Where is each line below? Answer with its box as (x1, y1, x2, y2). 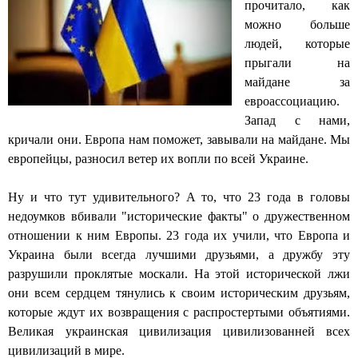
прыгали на (245, 56, 350, 70)
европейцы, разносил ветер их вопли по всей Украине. (8, 152, 308, 166)
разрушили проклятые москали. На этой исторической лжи (8, 267, 350, 281)
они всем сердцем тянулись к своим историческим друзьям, (8, 286, 350, 300)
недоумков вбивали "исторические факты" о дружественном (8, 209, 350, 224)
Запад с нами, (245, 113, 350, 128)
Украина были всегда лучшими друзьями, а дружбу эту (8, 248, 350, 262)
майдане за (245, 75, 350, 89)
